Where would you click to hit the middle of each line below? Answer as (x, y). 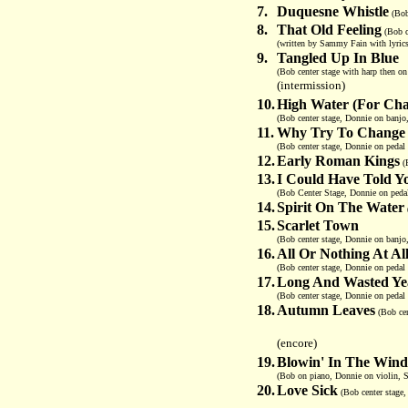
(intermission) (311, 85)
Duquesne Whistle (333, 11)
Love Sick (307, 390)
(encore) (297, 343)
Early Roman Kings (338, 161)
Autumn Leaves (326, 310)
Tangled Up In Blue (338, 58)
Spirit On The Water (341, 207)
